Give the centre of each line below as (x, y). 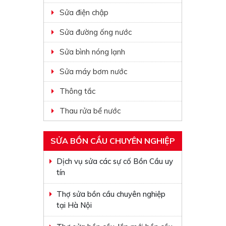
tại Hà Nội (74, 205)
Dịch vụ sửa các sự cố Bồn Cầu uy (115, 161)
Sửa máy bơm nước (94, 71)
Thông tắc (78, 91)
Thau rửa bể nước (90, 111)
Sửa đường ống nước (96, 32)
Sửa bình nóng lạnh (93, 52)
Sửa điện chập (84, 12)
